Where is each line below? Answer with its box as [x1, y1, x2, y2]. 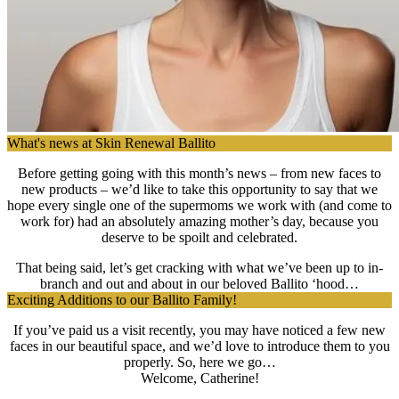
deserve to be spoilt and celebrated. [102, 230, 297, 245]
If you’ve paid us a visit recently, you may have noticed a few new [13, 322, 386, 338]
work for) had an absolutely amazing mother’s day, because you [20, 214, 379, 229]
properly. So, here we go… [123, 354, 276, 370]
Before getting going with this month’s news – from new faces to [18, 166, 381, 181]
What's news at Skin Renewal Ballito [7, 135, 216, 151]
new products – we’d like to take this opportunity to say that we [21, 182, 378, 197]
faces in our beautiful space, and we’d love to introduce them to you [9, 338, 390, 354]
